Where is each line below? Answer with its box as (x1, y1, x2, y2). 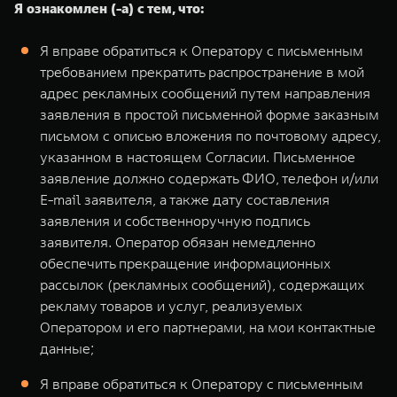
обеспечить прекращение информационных (40, 254, 331, 272)
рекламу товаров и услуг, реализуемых (40, 297, 302, 315)
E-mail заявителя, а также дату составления (40, 191, 330, 208)
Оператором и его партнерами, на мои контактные (40, 318, 376, 336)
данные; (40, 339, 94, 357)
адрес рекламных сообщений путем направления (40, 84, 370, 102)
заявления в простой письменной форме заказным (40, 105, 379, 123)
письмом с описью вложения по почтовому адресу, (40, 127, 381, 144)
